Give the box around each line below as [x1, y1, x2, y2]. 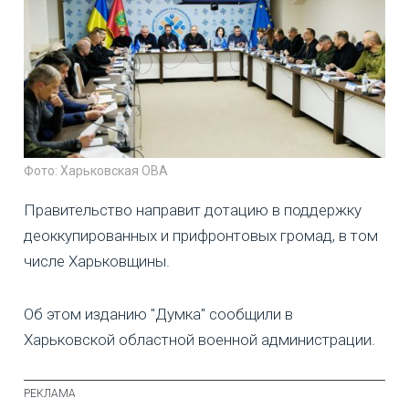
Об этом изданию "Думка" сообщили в [24, 304, 293, 323]
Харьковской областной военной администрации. [24, 330, 375, 349]
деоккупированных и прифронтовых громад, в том [24, 225, 378, 245]
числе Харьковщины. [24, 251, 170, 270]
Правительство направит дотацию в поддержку [24, 200, 362, 219]
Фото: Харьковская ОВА [24, 163, 168, 178]
